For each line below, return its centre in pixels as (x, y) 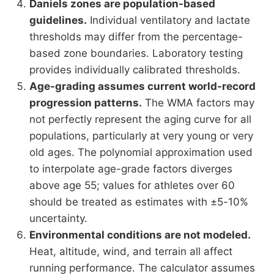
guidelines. (58, 20)
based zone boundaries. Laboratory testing (136, 53)
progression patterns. (86, 102)
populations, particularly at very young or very (141, 135)
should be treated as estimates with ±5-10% (139, 202)
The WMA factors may (198, 102)
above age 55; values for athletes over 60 (132, 185)
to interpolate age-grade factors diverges (131, 168)
